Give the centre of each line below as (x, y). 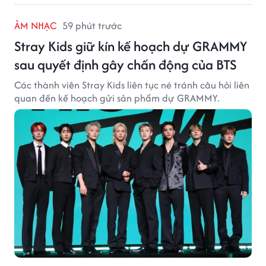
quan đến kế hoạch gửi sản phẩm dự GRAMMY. (117, 98)
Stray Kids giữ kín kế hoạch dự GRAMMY (131, 46)
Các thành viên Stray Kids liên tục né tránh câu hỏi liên (132, 85)
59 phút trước (92, 25)
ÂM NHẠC (35, 25)
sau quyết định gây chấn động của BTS (125, 64)
